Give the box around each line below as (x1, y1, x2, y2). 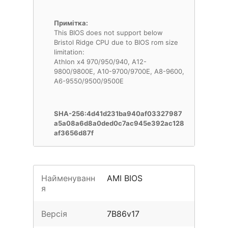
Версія (41, 209, 67, 219)
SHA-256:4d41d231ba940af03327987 (54, 109, 182, 118)
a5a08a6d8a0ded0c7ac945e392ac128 (54, 119, 184, 127)
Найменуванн (41, 173, 95, 183)
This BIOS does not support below (54, 28, 163, 37)
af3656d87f (54, 129, 94, 137)
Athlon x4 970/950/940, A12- (54, 58, 147, 66)
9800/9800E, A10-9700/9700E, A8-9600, (54, 67, 184, 75)
